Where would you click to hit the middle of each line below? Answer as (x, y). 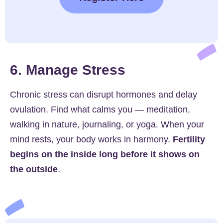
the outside (34, 169)
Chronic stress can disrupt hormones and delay (104, 94)
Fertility (189, 139)
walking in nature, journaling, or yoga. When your (107, 124)
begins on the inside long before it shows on (105, 154)
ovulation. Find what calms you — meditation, (100, 109)
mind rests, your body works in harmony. (91, 139)
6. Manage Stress (68, 70)
